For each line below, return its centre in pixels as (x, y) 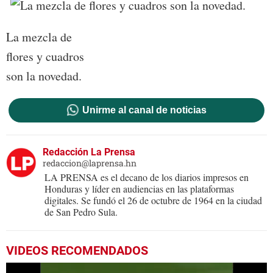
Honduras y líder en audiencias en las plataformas (139, 188)
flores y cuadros (45, 56)
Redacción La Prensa (89, 152)
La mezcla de (39, 37)
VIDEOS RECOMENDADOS (77, 250)
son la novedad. (44, 76)
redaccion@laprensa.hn (90, 163)
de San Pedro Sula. (81, 211)
